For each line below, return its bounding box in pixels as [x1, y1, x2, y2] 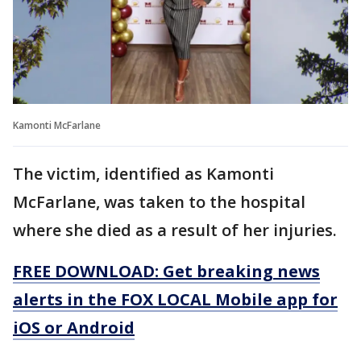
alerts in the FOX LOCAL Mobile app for [13, 288, 338, 310]
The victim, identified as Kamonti [13, 162, 274, 185]
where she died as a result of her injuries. [13, 218, 341, 241]
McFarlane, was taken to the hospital [13, 190, 305, 213]
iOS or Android [13, 316, 135, 338]
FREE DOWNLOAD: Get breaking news [13, 259, 320, 282]
